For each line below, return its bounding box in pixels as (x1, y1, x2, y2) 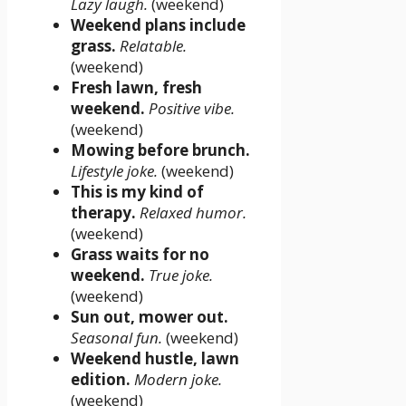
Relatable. (120, 34, 187, 56)
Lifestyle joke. (71, 159, 158, 181)
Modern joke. (134, 368, 222, 390)
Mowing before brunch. (71, 139, 250, 160)
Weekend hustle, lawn (71, 347, 239, 369)
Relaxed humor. (140, 201, 246, 223)
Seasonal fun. (71, 326, 162, 348)
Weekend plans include (71, 14, 246, 35)
